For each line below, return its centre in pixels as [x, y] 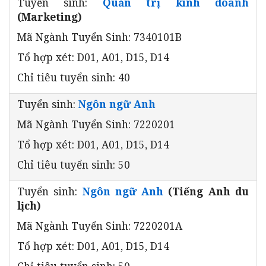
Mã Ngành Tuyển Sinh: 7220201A [100, 225]
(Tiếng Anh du [206, 191]
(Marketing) [50, 16]
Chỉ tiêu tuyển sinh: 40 [74, 77]
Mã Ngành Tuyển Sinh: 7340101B [99, 37]
